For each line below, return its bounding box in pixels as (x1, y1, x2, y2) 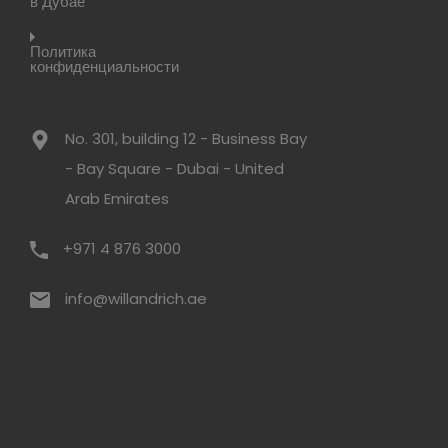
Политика (30, 41, 97, 62)
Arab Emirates (65, 188, 170, 209)
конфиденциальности (30, 56, 180, 77)
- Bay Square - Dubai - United (65, 158, 285, 179)
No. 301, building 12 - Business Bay (65, 128, 308, 149)
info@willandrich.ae (65, 288, 208, 309)
